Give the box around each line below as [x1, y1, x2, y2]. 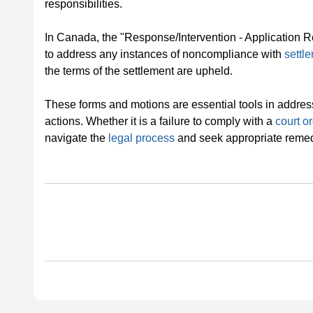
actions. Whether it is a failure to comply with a [45, 115, 275, 127]
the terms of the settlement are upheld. [45, 65, 233, 77]
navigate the [45, 132, 108, 144]
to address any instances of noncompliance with [45, 48, 284, 60]
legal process [108, 132, 175, 144]
